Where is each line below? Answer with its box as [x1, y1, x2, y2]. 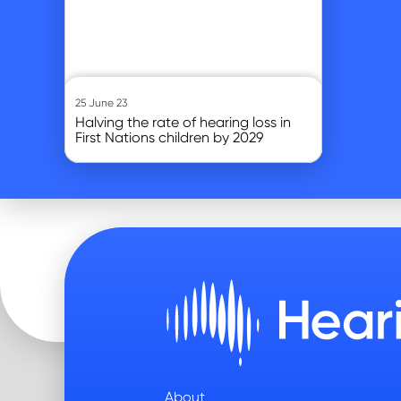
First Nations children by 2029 [75, 128, 263, 146]
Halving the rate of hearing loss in [75, 113, 291, 131]
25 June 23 [75, 96, 127, 109]
